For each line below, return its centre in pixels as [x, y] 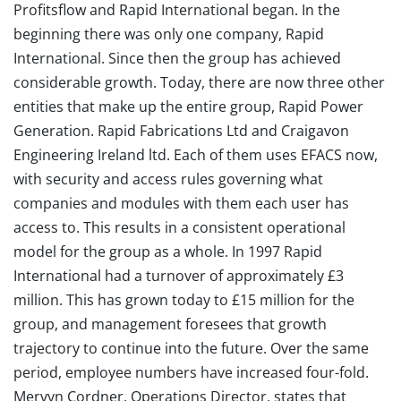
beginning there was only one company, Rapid [169, 34]
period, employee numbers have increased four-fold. [191, 372]
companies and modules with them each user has [181, 203]
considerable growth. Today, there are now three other [199, 82]
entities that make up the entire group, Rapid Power [188, 107]
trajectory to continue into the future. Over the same [191, 348]
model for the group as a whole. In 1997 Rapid [168, 252]
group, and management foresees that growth [170, 324]
